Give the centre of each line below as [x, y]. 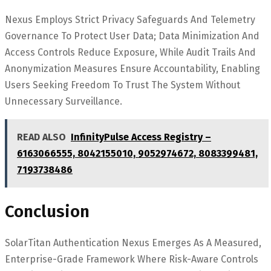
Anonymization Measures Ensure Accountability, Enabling [132, 69]
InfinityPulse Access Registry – [141, 137]
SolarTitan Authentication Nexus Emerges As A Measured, [133, 243]
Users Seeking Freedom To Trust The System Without [122, 85]
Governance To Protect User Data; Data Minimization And [132, 36]
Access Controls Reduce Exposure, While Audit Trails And [130, 53]
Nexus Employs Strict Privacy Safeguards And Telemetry [130, 20]
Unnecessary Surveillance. [64, 102]
